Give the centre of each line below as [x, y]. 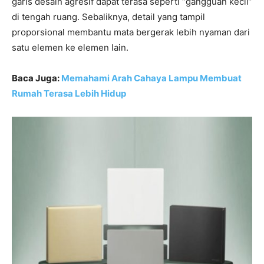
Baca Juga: [37, 78]
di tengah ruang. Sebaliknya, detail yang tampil [108, 17]
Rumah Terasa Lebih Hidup [69, 94]
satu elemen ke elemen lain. [70, 48]
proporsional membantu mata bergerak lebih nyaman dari [131, 32]
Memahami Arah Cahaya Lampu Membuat [151, 78]
